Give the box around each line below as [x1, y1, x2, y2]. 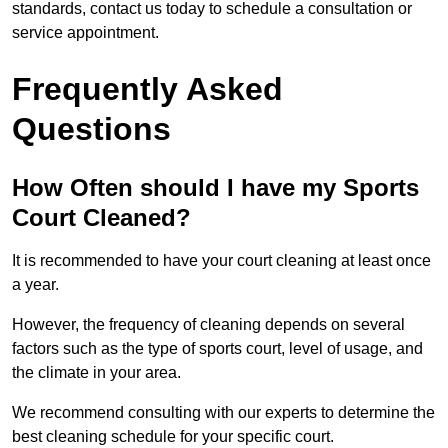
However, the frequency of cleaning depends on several [12, 316, 405, 334]
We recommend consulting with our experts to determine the [12, 404, 435, 422]
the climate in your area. [12, 364, 181, 382]
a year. [12, 276, 59, 294]
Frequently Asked [12, 71, 283, 108]
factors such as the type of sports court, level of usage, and [12, 340, 423, 358]
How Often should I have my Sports [12, 174, 419, 202]
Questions [12, 111, 171, 148]
